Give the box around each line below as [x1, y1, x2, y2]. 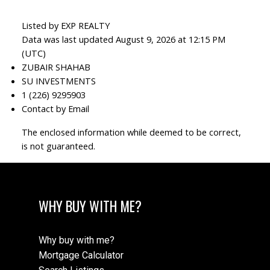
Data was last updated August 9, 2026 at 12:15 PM [21, 33, 225, 46]
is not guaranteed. [21, 140, 95, 152]
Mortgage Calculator [39, 249, 124, 261]
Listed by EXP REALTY [21, 19, 110, 32]
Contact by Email [21, 102, 89, 115]
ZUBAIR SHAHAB [21, 61, 90, 74]
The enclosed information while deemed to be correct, [21, 126, 241, 139]
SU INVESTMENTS [21, 75, 96, 87]
